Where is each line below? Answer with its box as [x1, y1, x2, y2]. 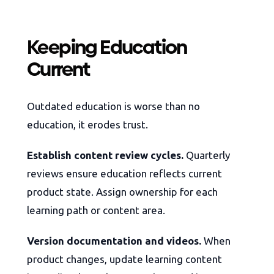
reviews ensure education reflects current [27, 168, 222, 180]
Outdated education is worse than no [27, 100, 200, 113]
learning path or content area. [27, 204, 165, 217]
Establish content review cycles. [27, 149, 183, 161]
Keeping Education [27, 34, 187, 61]
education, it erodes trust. [27, 119, 148, 131]
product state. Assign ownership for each [27, 186, 218, 198]
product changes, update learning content [27, 253, 222, 265]
